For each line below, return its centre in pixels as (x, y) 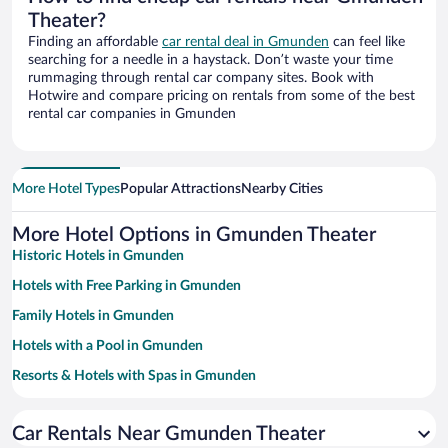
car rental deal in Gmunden (245, 42)
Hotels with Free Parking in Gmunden (126, 286)
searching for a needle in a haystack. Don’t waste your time (210, 60)
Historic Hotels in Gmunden (98, 256)
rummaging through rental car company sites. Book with (201, 78)
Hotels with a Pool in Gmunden (107, 346)
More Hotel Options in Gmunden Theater (194, 235)
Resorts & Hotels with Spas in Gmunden (134, 376)
